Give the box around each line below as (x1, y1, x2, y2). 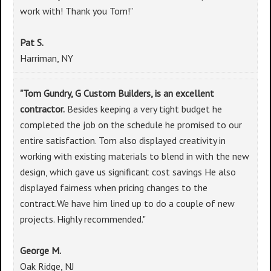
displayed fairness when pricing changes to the (20, 181, 207, 194)
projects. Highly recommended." (20, 213, 146, 225)
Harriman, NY (20, 52, 73, 64)
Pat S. (20, 36, 44, 48)
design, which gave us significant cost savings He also (20, 166, 236, 178)
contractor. (20, 103, 65, 115)
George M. (20, 244, 61, 256)
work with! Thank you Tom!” (20, 5, 134, 17)
